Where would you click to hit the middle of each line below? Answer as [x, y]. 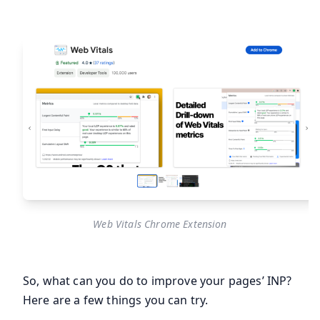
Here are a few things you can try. [116, 300]
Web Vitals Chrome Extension [160, 224]
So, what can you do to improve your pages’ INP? [157, 281]
